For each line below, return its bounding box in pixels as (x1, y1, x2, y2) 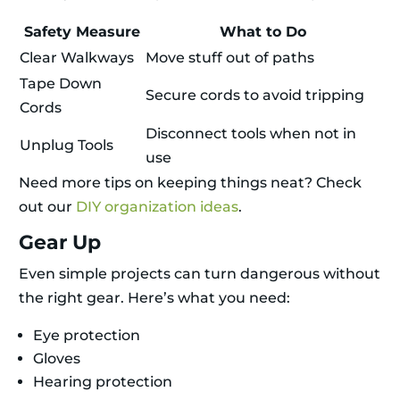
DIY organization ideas (76, 198, 238, 216)
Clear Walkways (20, 49, 134, 67)
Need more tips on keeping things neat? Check (19, 174, 362, 192)
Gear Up (19, 230, 101, 255)
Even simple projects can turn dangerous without (19, 265, 380, 283)
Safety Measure (23, 23, 140, 41)
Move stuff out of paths (146, 49, 314, 67)
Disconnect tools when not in (146, 125, 356, 143)
